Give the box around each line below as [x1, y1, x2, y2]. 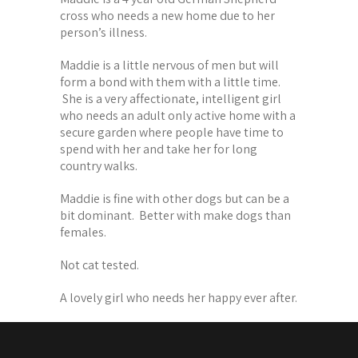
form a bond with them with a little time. [59, 73, 280, 90]
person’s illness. [59, 23, 147, 41]
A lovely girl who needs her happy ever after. [59, 288, 297, 306]
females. [59, 223, 106, 241]
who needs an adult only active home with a [59, 106, 296, 124]
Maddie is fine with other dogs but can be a [59, 189, 289, 207]
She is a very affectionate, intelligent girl [59, 89, 281, 107]
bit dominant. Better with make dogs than [59, 206, 291, 224]
